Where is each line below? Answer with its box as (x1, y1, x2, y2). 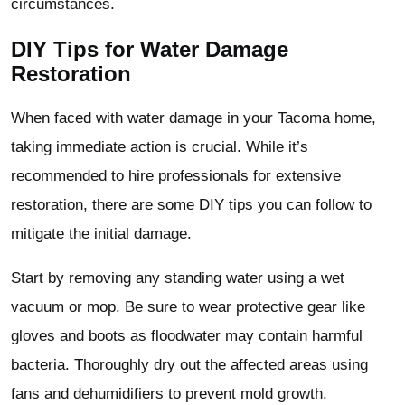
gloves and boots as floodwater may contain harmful (11, 327, 363, 345)
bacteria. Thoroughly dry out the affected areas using (11, 356, 368, 374)
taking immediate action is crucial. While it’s (11, 138, 308, 156)
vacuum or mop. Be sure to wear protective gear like (11, 298, 365, 316)
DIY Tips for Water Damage (11, 37, 288, 62)
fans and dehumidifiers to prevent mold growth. (11, 385, 327, 403)
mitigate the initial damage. (11, 225, 192, 243)
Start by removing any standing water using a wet (11, 269, 344, 287)
